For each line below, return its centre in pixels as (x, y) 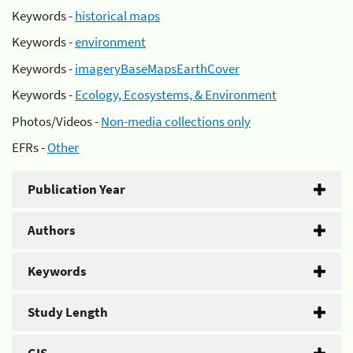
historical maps (117, 15)
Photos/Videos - (56, 121)
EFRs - (30, 147)
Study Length (68, 312)
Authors (52, 230)
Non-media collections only (176, 121)
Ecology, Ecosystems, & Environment (176, 95)
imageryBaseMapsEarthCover (157, 68)
